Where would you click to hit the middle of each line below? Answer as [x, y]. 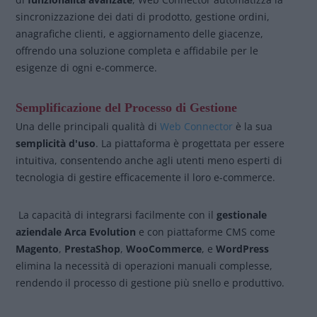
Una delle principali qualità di [88, 126]
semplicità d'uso [56, 143]
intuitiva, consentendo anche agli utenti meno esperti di [149, 160]
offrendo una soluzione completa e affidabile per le [137, 51]
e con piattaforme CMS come [206, 232]
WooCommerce [164, 249]
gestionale [242, 215]
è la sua [253, 126]
